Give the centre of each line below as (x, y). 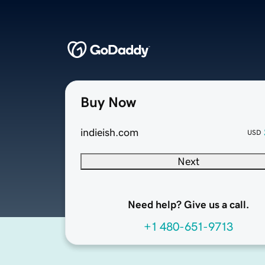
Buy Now (108, 103)
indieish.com (109, 133)
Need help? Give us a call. (188, 205)
